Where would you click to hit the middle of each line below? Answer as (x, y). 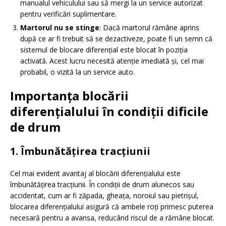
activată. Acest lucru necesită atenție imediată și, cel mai (112, 61)
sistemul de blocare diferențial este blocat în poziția (104, 50)
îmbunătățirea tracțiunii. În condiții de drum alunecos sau (102, 185)
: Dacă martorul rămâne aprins (149, 28)
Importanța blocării (69, 96)
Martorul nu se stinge (60, 28)
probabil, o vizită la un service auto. (77, 72)
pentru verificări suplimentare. (68, 14)
